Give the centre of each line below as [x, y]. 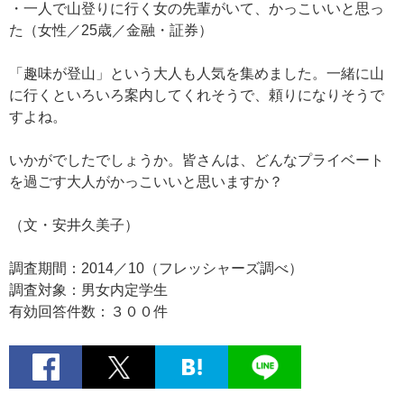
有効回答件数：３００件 [88, 312]
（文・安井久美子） [74, 225]
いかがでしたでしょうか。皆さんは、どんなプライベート [197, 161]
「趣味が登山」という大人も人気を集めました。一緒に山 [197, 74]
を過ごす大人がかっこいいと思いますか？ [146, 182]
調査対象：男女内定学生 [88, 290]
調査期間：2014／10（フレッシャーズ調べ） [156, 269]
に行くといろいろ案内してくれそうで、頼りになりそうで [197, 96]
